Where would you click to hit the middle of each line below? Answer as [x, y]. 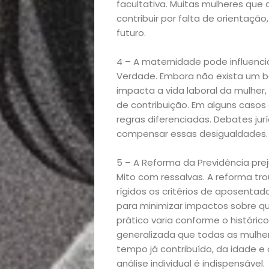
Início [142, 58]
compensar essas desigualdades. [192, 134]
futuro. [131, 33]
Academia [159, 89]
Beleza [146, 120]
